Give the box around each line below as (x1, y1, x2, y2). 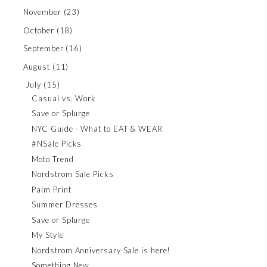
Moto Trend (32, 154, 74, 164)
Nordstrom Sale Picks (32, 169, 114, 179)
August (23, 61, 50, 72)
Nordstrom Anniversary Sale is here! (32, 245, 171, 255)
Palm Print (32, 184, 72, 194)
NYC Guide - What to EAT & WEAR (32, 123, 163, 133)
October (23, 25, 54, 35)
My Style (32, 230, 64, 240)
